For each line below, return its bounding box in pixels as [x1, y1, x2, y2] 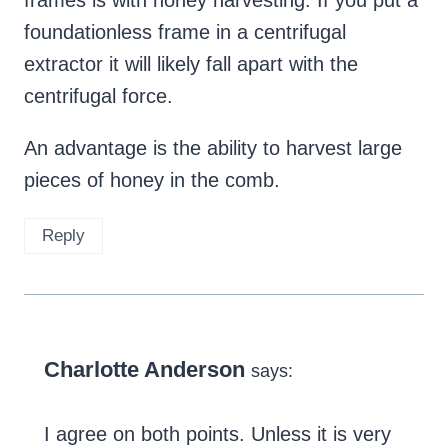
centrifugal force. [24, 84, 173, 107]
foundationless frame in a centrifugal [24, 20, 346, 43]
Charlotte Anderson [44, 356, 245, 382]
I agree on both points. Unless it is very [44, 422, 391, 445]
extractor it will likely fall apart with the [24, 52, 358, 75]
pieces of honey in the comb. [24, 168, 280, 191]
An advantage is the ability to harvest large [24, 136, 402, 159]
